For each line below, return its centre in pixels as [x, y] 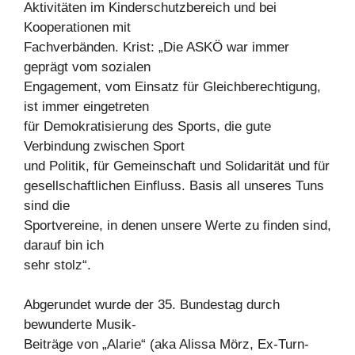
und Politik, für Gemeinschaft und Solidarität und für [177, 166]
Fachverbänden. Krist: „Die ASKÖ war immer [157, 47]
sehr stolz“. [57, 265]
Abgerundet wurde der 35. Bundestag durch [152, 305]
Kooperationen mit [77, 27]
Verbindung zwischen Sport [104, 146]
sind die [47, 205]
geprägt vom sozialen [87, 67]
